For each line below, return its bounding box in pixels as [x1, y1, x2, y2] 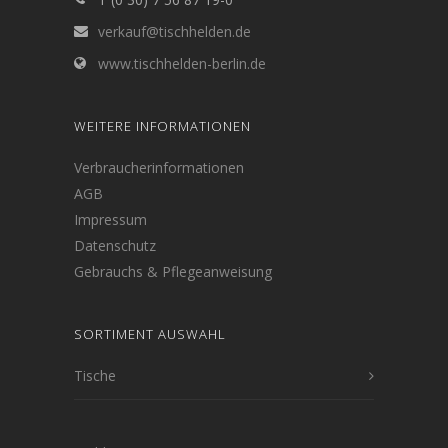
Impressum [74, 210, 147, 229]
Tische [74, 366, 116, 385]
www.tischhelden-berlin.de [98, 54, 266, 73]
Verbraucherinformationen [74, 158, 244, 177]
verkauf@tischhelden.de [98, 22, 251, 41]
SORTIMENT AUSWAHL [74, 325, 226, 343]
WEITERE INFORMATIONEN [74, 117, 251, 135]
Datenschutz [74, 236, 156, 255]
